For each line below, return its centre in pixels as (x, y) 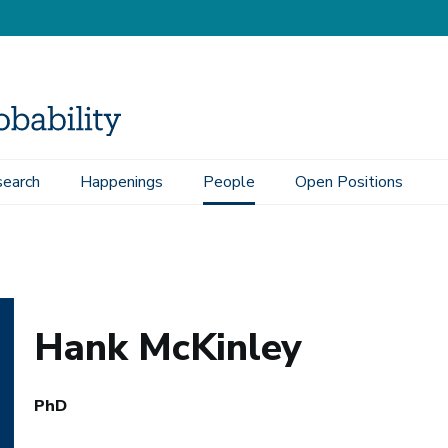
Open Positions (349, 182)
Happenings (121, 182)
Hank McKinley (168, 348)
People (229, 182)
